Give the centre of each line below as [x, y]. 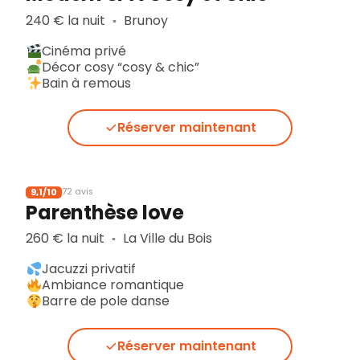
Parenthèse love [105, 212]
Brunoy [144, 20]
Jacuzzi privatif [89, 269]
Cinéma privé [88, 51]
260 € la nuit [67, 239]
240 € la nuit [67, 20]
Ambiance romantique [113, 285]
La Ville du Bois [166, 239]
